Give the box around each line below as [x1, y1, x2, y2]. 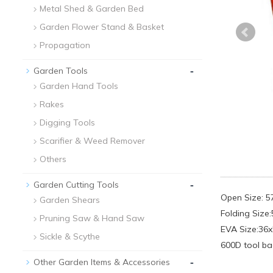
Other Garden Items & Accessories [34, 256, 170, 268]
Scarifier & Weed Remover [40, 135, 145, 146]
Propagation [40, 39, 90, 51]
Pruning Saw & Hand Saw [40, 212, 144, 224]
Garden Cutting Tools [34, 179, 119, 190]
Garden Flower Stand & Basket [40, 21, 164, 32]
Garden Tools [34, 65, 88, 76]
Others [40, 153, 66, 165]
